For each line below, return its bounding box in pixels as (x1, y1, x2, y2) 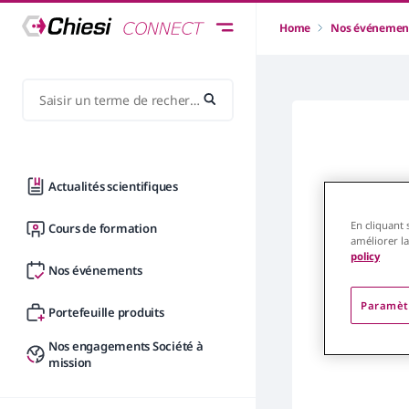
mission (48, 354, 92, 371)
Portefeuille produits (48, 304, 164, 320)
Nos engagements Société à (48, 338, 204, 354)
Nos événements (48, 262, 142, 278)
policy (351, 248, 380, 263)
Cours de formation (48, 220, 157, 236)
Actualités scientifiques (48, 178, 178, 194)
